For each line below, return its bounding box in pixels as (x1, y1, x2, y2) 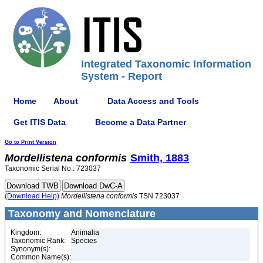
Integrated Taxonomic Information (81, 58, 251, 70)
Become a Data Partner (95, 117, 186, 127)
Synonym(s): (11, 245, 50, 253)
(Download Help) (5, 192, 59, 200)
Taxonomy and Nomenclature (5, 208, 156, 220)
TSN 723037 (137, 192, 180, 200)
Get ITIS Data (14, 117, 66, 127)
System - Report (81, 70, 162, 82)
